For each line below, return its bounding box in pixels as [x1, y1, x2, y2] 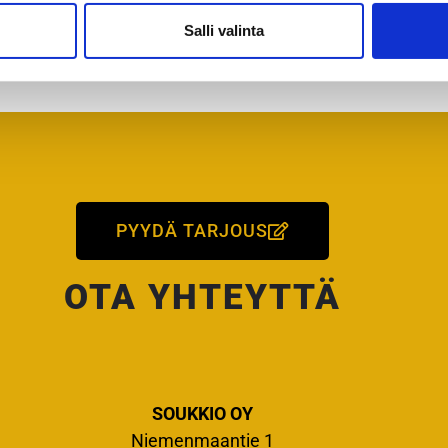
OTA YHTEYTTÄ [63, 276, 341, 318]
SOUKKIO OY [151, 402, 253, 424]
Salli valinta [184, 21, 264, 39]
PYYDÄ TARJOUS [115, 219, 268, 241]
